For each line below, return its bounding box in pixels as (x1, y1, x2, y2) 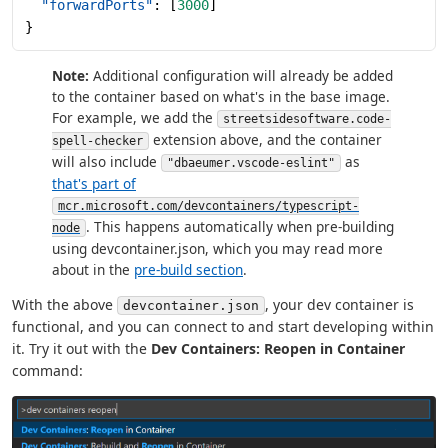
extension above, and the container (149, 130, 382, 150)
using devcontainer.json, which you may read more (52, 239, 383, 259)
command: (12, 361, 83, 381)
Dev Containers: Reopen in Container (151, 339, 405, 359)
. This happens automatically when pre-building (86, 217, 394, 237)
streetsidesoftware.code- (223, 112, 391, 127)
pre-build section (134, 260, 243, 280)
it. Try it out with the (12, 339, 151, 359)
